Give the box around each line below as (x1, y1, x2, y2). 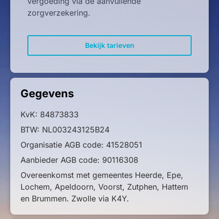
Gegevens (21, 87, 74, 100)
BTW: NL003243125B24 (21, 125, 109, 135)
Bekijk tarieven (85, 41, 134, 50)
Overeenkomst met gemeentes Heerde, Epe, (21, 170, 183, 180)
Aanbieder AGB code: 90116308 (21, 155, 138, 165)
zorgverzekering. (27, 7, 90, 18)
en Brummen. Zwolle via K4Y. (21, 194, 129, 204)
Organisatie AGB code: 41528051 (21, 140, 142, 150)
